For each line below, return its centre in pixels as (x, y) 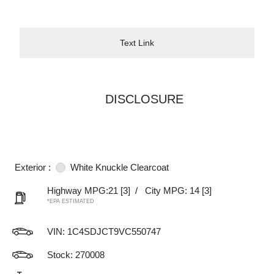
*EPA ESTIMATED (71, 201)
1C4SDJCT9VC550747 (114, 231)
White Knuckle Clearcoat (120, 167)
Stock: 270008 (76, 255)
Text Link (137, 43)
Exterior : (33, 167)
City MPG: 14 (172, 191)
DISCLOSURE (144, 99)
